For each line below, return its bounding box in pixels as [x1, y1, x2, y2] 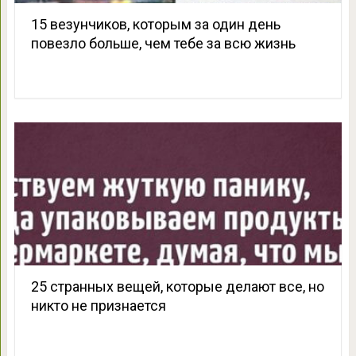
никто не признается [30, 297, 166, 315]
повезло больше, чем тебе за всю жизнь [30, 35, 296, 52]
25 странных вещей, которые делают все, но [30, 278, 324, 296]
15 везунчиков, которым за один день [30, 16, 281, 33]
